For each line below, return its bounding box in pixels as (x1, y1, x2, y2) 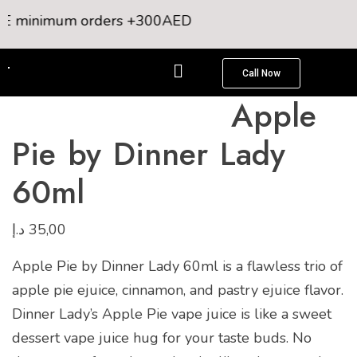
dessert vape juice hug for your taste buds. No (12, 328, 312, 347)
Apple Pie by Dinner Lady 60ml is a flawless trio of (12, 257, 343, 276)
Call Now (241, 68, 280, 79)
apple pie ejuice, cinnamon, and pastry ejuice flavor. (12, 280, 343, 300)
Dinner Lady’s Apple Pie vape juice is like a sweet (12, 304, 331, 324)
